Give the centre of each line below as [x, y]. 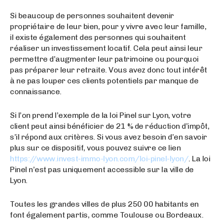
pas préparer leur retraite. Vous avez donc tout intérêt [109, 70]
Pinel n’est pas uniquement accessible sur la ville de [102, 169]
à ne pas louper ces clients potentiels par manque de [104, 80]
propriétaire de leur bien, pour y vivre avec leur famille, [108, 26]
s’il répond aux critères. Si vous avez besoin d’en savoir [109, 137]
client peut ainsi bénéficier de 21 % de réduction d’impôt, [110, 126]
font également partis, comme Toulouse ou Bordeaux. [107, 215]
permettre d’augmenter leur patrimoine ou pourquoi [104, 59]
